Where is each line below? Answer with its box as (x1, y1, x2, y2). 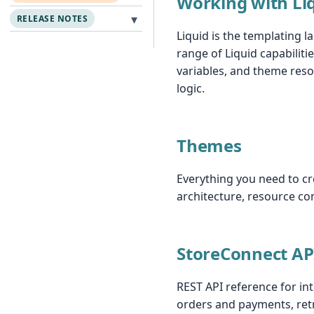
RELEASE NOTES (17, 13, 88, 25)
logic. (177, 81, 205, 96)
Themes (177, 133, 242, 157)
